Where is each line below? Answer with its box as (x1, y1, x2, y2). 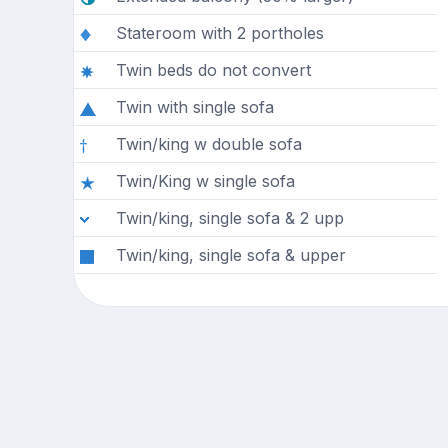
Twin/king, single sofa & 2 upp (115, 208, 344, 229)
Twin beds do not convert (115, 60, 311, 81)
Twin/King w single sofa (115, 171, 295, 192)
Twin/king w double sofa (115, 134, 302, 155)
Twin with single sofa (115, 97, 274, 118)
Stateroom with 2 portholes (115, 23, 324, 44)
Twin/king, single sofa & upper (115, 245, 346, 266)
